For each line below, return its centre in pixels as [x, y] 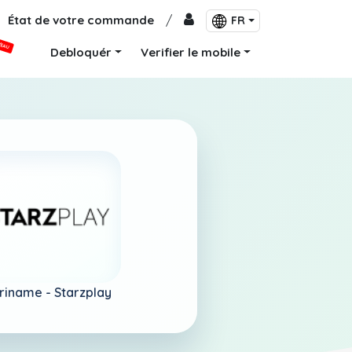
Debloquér [81, 52]
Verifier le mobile [191, 52]
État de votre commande [81, 20]
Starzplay [82, 292]
